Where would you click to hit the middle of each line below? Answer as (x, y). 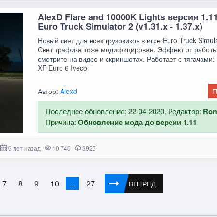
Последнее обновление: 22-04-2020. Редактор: (124, 111)
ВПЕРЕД (142, 183)
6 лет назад (24, 148)
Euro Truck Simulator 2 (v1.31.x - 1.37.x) (120, 26)
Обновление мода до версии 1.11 (138, 122)
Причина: (62, 122)
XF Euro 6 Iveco (63, 68)
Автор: (49, 91)
